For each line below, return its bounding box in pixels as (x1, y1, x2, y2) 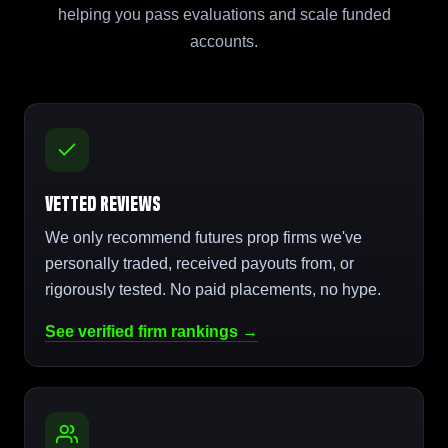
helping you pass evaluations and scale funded (57, 5, 391, 23)
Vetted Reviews (45, 192, 161, 215)
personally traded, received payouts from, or (45, 255, 354, 273)
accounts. (190, 32, 258, 50)
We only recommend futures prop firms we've (45, 229, 362, 247)
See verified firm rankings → (45, 323, 258, 341)
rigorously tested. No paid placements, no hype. (45, 281, 381, 299)
